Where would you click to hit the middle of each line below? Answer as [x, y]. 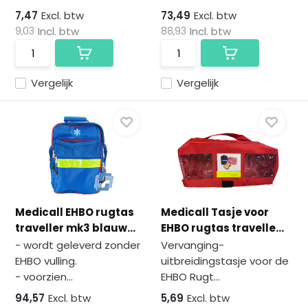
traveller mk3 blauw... [76, 228]
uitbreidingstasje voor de [225, 261]
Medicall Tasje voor [215, 212]
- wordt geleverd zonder [78, 245]
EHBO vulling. [46, 261]
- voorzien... [44, 277]
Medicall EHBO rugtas [75, 212]
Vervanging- [192, 245]
